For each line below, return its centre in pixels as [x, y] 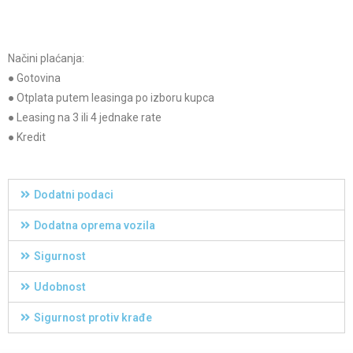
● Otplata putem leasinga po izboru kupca [111, 98]
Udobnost [59, 287]
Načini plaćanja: [46, 59]
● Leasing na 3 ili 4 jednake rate [85, 118]
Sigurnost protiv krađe [93, 318]
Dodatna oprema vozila [94, 226]
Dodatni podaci [73, 195]
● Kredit [27, 137]
